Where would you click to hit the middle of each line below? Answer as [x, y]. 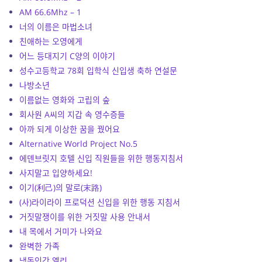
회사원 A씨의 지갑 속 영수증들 [73, 114]
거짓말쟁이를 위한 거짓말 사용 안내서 [85, 216]
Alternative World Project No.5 [79, 143]
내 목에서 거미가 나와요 [61, 231]
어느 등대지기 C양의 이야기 [68, 56]
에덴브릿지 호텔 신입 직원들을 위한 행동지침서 [101, 158]
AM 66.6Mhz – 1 [51, 12]
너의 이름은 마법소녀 [56, 26]
